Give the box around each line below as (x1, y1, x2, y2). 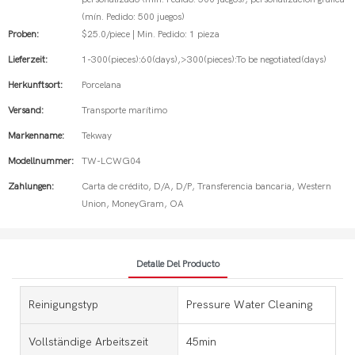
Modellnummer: (8, 155, 74, 166)
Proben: (8, 29, 39, 40)
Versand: (8, 105, 44, 116)
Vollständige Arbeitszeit (29, 334, 148, 349)
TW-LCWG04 (82, 155, 141, 166)
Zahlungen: (8, 181, 54, 192)
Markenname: (8, 130, 64, 141)
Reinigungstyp (29, 297, 98, 311)
